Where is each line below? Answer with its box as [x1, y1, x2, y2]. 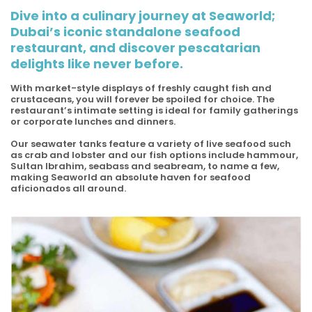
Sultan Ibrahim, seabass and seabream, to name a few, [10, 159, 279, 173]
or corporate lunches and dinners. [10, 115, 175, 128]
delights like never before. [10, 55, 183, 72]
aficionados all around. [10, 182, 126, 195]
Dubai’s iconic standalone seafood [10, 23, 240, 40]
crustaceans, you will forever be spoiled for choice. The [10, 93, 274, 106]
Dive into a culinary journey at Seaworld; [10, 7, 275, 24]
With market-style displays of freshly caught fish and [10, 81, 272, 95]
